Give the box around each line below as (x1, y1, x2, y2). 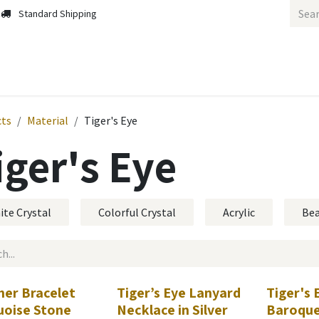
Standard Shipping (19, 6, 97, 20)
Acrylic (223, 205, 255, 219)
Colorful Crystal (98, 205, 176, 219)
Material (27, 113, 68, 127)
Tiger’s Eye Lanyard (117, 283, 241, 302)
